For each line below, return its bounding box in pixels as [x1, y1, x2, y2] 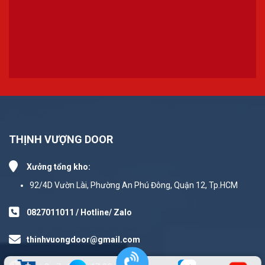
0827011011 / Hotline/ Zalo [27, 208, 132, 218]
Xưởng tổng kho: [27, 162, 91, 172]
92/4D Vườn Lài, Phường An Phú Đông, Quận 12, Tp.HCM [30, 180, 238, 190]
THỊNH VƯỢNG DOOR [9, 133, 113, 146]
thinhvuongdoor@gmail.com [27, 235, 140, 245]
